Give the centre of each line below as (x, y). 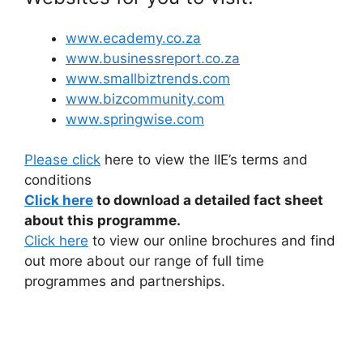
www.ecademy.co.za (133, 38)
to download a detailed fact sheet (208, 200)
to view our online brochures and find (212, 241)
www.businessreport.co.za (153, 58)
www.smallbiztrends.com (148, 78)
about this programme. (102, 220)
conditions (58, 180)
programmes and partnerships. (125, 281)
